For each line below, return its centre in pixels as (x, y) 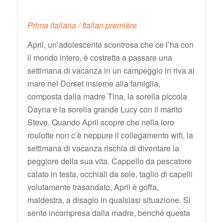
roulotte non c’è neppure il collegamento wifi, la (110, 135)
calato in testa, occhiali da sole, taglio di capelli (110, 174)
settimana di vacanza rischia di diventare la (103, 148)
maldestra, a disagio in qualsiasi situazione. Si (109, 200)
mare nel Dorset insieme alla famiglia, (94, 84)
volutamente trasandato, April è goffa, (93, 187)
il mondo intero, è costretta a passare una (100, 58)
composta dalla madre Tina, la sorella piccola (107, 97)
